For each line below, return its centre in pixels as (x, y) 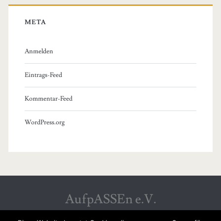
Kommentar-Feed (48, 98)
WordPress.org (44, 122)
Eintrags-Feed (43, 75)
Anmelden (39, 51)
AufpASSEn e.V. (110, 199)
